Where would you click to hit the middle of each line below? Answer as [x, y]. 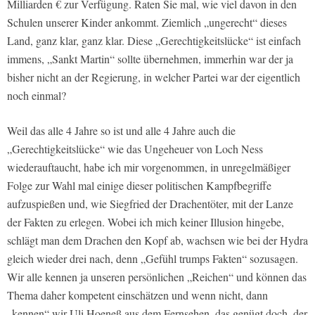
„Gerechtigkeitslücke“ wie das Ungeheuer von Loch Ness [135, 149]
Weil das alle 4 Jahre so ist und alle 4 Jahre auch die [121, 131]
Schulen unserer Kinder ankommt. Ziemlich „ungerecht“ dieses [147, 22]
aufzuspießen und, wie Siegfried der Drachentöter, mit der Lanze [150, 204]
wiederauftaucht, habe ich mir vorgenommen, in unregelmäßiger [149, 167]
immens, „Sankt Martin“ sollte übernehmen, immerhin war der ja [150, 59]
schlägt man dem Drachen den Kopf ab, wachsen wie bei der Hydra [157, 240]
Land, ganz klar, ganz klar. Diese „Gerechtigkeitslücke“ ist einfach [154, 41]
